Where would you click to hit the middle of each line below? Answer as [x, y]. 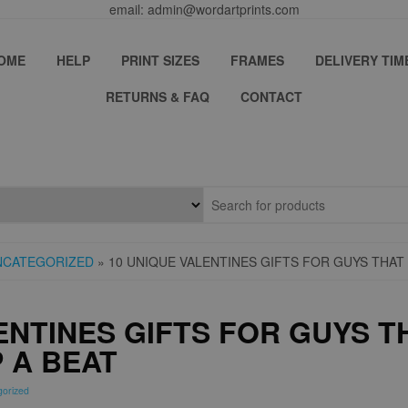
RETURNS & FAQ [158, 97]
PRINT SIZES [160, 60]
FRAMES [257, 60]
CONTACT [271, 97]
